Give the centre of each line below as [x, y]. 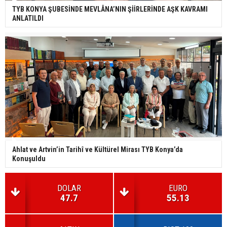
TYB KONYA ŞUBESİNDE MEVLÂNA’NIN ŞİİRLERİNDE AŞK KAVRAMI [110, 9]
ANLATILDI [28, 18]
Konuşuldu [29, 159]
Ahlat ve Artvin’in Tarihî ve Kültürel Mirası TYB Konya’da [98, 150]
